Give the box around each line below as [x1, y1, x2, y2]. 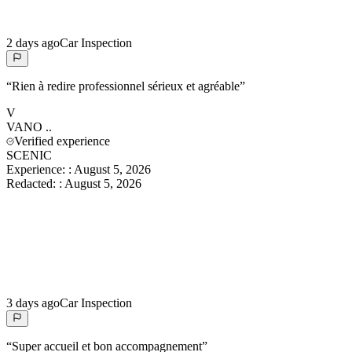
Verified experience [14, 134, 110, 148]
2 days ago [6, 36, 60, 50]
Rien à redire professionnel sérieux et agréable [12, 79, 240, 93]
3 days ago [6, 296, 60, 310]
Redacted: [6, 177, 59, 191]
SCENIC [6, 148, 52, 163]
